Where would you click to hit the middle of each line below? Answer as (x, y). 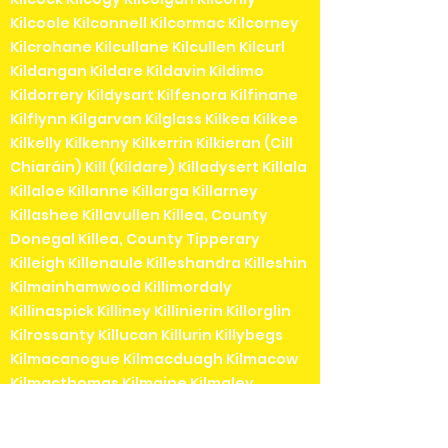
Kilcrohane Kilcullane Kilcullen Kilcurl (147, 47)
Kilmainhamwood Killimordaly (121, 287)
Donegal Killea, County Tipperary (135, 239)
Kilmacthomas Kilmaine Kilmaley (132, 383)
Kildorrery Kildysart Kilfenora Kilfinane (154, 95)
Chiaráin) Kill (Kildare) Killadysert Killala (158, 167)
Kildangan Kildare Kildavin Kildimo (137, 71)
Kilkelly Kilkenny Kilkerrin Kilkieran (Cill (151, 143)
